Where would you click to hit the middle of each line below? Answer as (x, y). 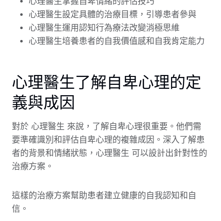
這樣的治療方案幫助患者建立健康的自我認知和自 (104, 196)
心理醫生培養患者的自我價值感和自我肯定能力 (117, 41)
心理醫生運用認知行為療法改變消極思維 (104, 28)
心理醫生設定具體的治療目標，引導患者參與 (112, 15)
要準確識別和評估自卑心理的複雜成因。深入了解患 (108, 140)
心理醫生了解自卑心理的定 (107, 82)
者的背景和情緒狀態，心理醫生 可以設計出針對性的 (110, 153)
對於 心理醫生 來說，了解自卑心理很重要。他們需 (107, 127)
